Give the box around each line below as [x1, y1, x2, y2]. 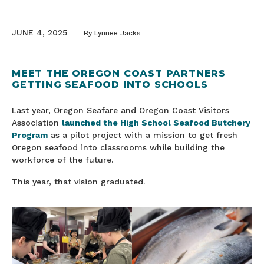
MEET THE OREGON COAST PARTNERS [12, 68, 226, 79]
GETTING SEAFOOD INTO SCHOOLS [12, 79, 208, 90]
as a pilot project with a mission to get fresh [48, 130, 237, 140]
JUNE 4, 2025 [12, 28, 67, 37]
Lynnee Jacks [92, 29, 141, 37]
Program [12, 130, 48, 140]
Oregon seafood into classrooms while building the [12, 143, 225, 152]
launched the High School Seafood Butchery [62, 118, 250, 127]
